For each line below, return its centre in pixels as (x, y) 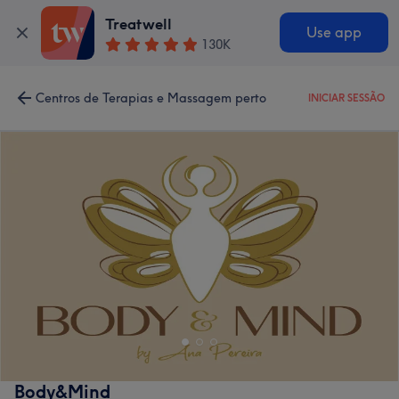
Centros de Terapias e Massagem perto (151, 98)
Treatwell (139, 24)
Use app (334, 33)
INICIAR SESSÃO (346, 98)
